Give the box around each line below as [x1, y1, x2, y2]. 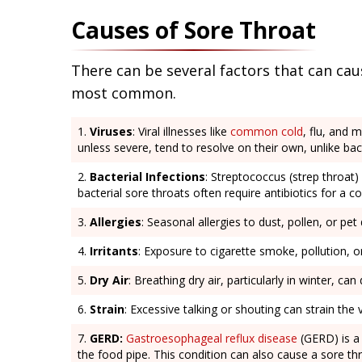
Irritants [90, 242, 138, 259]
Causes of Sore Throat [71, 14, 316, 45]
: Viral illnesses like [133, 123, 230, 139]
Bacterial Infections [90, 168, 205, 184]
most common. [71, 82, 180, 103]
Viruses [90, 123, 133, 139]
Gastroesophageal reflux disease [126, 330, 297, 346]
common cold [230, 123, 303, 139]
